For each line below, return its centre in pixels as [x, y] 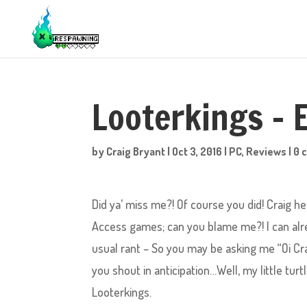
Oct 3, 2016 [197, 151]
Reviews [267, 151]
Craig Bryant [136, 151]
